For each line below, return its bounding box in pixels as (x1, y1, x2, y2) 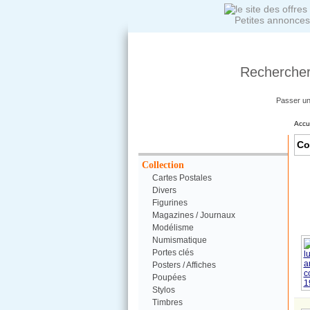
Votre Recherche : (165, 137, 257, 150)
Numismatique (152, 235, 207, 245)
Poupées (152, 273, 186, 282)
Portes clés (152, 248, 194, 257)
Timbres (152, 298, 183, 307)
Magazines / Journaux (152, 210, 235, 220)
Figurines (152, 198, 188, 208)
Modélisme (152, 223, 194, 232)
